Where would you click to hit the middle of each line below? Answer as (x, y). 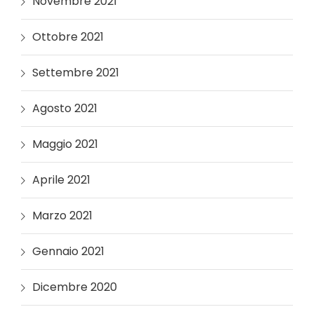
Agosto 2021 (65, 108)
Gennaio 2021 (68, 251)
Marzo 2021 (62, 215)
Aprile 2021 (61, 179)
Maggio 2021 (65, 144)
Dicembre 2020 (75, 287)
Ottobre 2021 (68, 36)
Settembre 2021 (76, 72)
